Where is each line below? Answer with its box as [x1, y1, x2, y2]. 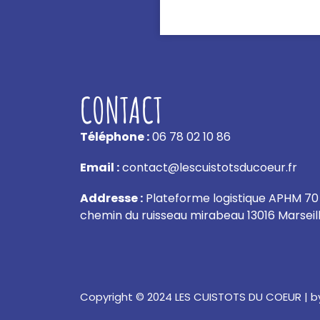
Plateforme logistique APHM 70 [143, 189, 319, 206]
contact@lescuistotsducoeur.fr [119, 159, 297, 176]
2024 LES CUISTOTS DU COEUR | [144, 289, 311, 304]
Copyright [80, 289, 136, 304]
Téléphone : [80, 128, 149, 145]
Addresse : [80, 189, 143, 206]
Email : [80, 159, 119, 176]
